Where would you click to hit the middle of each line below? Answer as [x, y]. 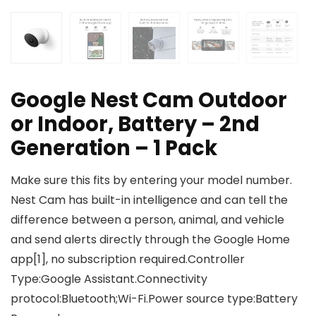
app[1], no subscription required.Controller [128, 260]
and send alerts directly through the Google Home [150, 240]
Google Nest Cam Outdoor [149, 101]
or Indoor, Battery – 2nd [135, 124]
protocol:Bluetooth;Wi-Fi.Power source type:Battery [154, 299]
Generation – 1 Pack [114, 148]
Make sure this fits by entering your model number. [151, 181]
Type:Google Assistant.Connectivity [109, 279]
